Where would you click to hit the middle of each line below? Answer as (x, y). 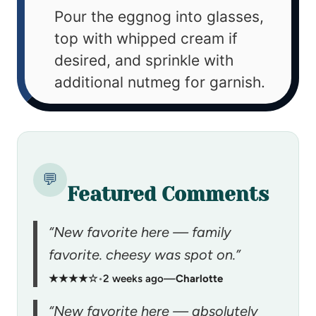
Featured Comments (168, 194)
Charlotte (199, 278)
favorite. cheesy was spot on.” (145, 254)
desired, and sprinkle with (144, 60)
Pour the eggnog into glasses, (159, 16)
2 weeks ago (133, 278)
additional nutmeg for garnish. (160, 82)
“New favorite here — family (140, 232)
